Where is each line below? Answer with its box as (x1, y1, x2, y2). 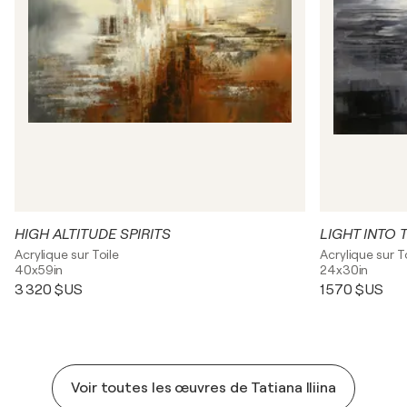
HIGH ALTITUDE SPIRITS (15, 226, 171, 243)
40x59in (15, 263, 64, 278)
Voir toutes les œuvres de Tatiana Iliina (71, 380, 336, 397)
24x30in (320, 263, 369, 278)
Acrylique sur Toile (15, 247, 120, 263)
